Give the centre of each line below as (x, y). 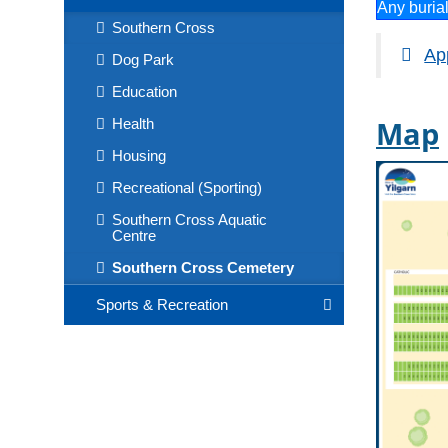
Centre (134, 235)
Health (133, 123)
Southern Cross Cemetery (203, 267)
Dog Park (143, 59)
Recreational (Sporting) (187, 187)
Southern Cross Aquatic (189, 219)
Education (144, 91)
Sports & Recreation (162, 304)
